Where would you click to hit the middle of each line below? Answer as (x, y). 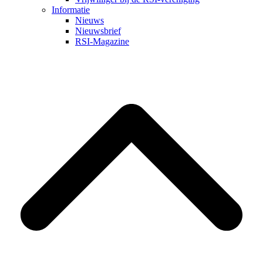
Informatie (71, 10)
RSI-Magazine (102, 42)
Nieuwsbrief (98, 31)
